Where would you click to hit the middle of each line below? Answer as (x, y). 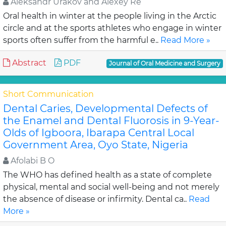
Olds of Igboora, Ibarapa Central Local (99, 133)
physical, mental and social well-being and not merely (111, 187)
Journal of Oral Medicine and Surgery (165, 63)
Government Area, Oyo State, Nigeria (96, 145)
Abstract (28, 63)
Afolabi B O (32, 161)
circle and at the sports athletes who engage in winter (112, 28)
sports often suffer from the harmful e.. (82, 40)
